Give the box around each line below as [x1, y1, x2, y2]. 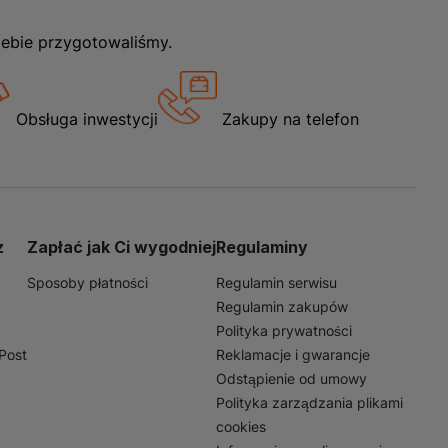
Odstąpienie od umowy [216, 370, 367, 388]
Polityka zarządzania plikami [216, 394, 403, 412]
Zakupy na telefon [222, 109, 359, 130]
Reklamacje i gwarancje [216, 346, 370, 364]
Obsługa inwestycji [16, 109, 158, 130]
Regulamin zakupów [216, 298, 348, 316]
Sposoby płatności [27, 274, 148, 292]
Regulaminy [216, 237, 308, 258]
